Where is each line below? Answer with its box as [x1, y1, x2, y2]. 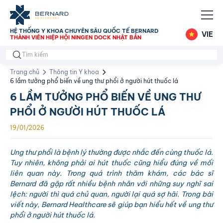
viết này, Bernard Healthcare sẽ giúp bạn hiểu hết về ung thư [10, 200, 213, 209]
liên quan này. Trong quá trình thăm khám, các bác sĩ [10, 169, 213, 178]
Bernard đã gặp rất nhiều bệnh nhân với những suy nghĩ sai [10, 179, 213, 188]
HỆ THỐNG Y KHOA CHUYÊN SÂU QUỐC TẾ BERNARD [10, 27, 158, 34]
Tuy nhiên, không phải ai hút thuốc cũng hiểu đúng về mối [10, 158, 213, 167]
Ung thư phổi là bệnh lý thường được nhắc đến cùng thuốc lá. [10, 148, 213, 157]
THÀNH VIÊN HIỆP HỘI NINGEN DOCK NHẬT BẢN [10, 34, 141, 41]
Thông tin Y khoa [49, 68, 99, 76]
